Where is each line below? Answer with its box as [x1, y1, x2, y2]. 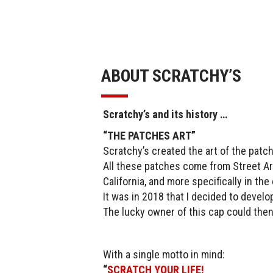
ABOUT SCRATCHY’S [101, 66, 241, 87]
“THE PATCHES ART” [103, 129, 196, 143]
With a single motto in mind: [103, 248, 225, 261]
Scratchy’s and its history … [103, 108, 227, 121]
